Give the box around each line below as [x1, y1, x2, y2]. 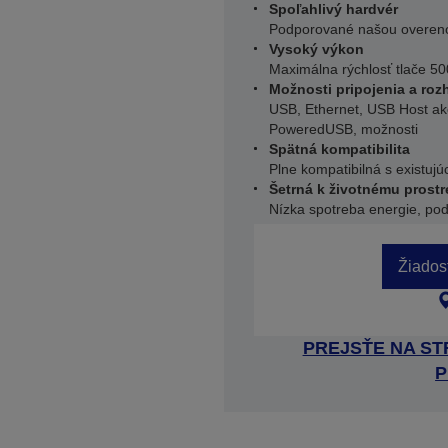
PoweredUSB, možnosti [269, 121, 418, 137]
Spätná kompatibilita [269, 141, 410, 157]
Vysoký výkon [269, 41, 364, 57]
